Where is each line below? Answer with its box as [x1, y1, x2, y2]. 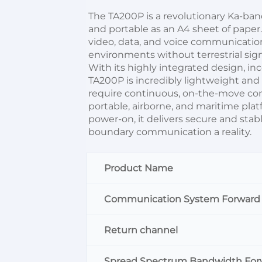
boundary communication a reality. [88, 126, 251, 137]
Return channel [104, 225, 178, 236]
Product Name [104, 163, 173, 174]
